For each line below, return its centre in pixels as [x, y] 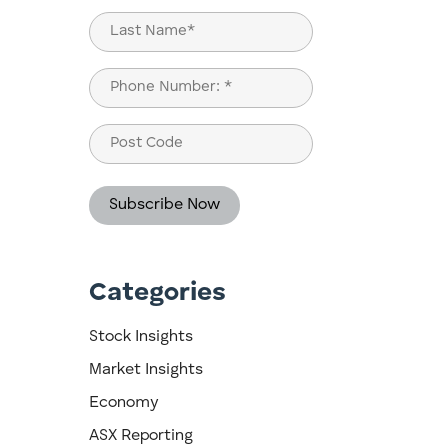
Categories [158, 293]
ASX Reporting [141, 436]
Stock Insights [141, 337]
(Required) [122, 109]
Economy [124, 403]
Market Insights [146, 370]
